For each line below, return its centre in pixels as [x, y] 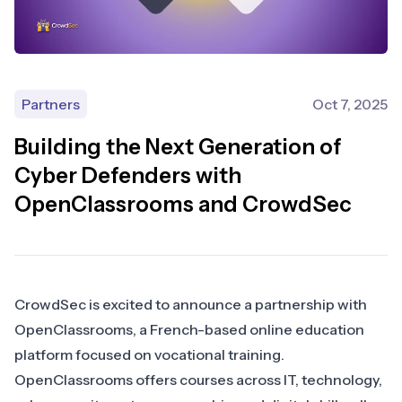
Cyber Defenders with [128, 176]
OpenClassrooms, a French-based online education [189, 330]
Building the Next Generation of [178, 147]
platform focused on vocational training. [149, 355]
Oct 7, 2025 [350, 105]
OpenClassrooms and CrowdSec [183, 205]
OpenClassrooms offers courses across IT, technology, [198, 380]
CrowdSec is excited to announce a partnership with [191, 305]
